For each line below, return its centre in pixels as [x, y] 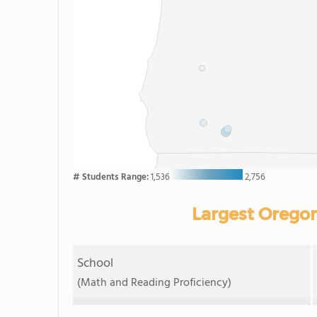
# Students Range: [112, 177]
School [96, 264]
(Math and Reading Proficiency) [155, 283]
